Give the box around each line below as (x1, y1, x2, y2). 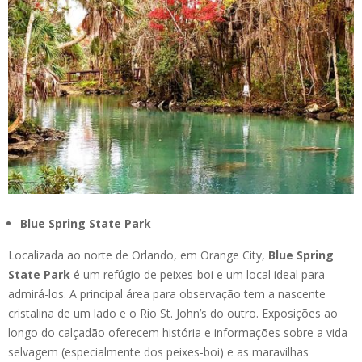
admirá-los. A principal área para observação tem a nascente (8, 286, 326, 302)
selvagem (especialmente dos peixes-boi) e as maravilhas (8, 344, 309, 360)
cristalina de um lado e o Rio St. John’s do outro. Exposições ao (8, 305, 338, 322)
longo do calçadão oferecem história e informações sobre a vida (8, 325, 347, 341)
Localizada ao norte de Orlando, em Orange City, (8, 247, 268, 263)
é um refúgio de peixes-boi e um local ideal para (74, 267, 325, 283)
